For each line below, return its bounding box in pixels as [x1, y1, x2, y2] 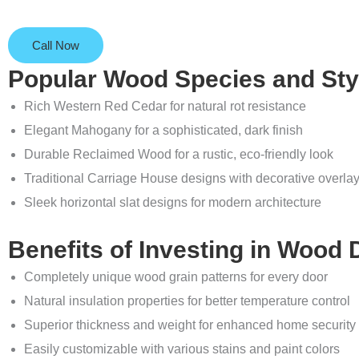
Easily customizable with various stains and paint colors [24, 342, 340, 357]
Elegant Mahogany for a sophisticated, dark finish [24, 123, 303, 138]
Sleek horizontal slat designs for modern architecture [24, 196, 321, 210]
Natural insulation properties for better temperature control [24, 294, 350, 309]
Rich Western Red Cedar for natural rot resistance [24, 99, 306, 114]
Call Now [32, 38, 79, 53]
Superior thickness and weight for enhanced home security [24, 318, 356, 333]
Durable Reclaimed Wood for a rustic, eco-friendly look [24, 147, 333, 162]
